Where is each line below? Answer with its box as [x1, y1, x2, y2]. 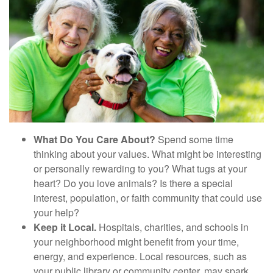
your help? [34, 205, 79, 219]
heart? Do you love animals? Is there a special [34, 175, 233, 190]
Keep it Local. [34, 219, 96, 234]
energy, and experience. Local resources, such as [34, 249, 247, 263]
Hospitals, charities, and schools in [96, 219, 249, 234]
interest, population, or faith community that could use [34, 190, 262, 205]
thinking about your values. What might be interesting [34, 146, 261, 161]
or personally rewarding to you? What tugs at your [34, 161, 247, 175]
